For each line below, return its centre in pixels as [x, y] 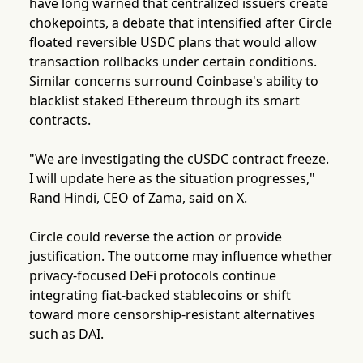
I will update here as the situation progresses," [172, 179]
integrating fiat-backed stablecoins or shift [160, 295]
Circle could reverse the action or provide [155, 237]
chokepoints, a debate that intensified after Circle [180, 23]
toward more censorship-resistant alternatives [172, 315]
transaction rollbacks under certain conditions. [173, 62]
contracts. [60, 120]
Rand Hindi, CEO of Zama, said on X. [138, 198]
